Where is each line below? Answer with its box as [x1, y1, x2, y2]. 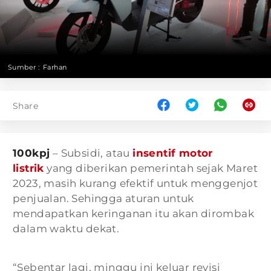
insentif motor [132, 147, 213, 159]
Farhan [43, 63, 67, 71]
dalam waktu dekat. [13, 223, 120, 235]
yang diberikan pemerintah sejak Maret [44, 162, 258, 174]
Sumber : [8, 63, 40, 71]
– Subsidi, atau [50, 147, 133, 159]
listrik [13, 162, 44, 174]
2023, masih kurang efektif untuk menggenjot [13, 177, 258, 189]
